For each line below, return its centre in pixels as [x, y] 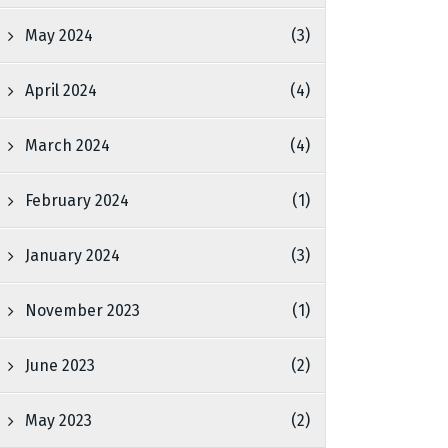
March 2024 [68, 145]
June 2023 [60, 365]
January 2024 [73, 255]
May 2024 [59, 35]
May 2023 [59, 420]
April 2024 [61, 90]
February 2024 [77, 200]
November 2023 [83, 310]
